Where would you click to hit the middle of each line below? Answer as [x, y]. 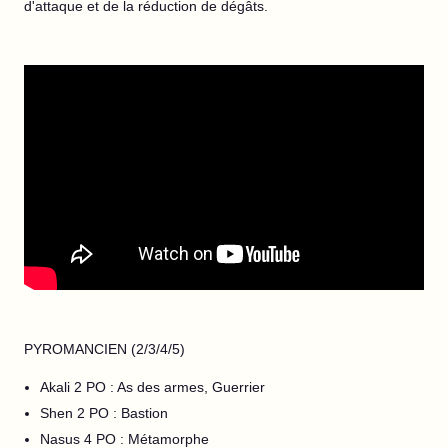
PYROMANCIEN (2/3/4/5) [104, 349]
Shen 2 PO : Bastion [104, 413]
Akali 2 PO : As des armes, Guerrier [152, 387]
